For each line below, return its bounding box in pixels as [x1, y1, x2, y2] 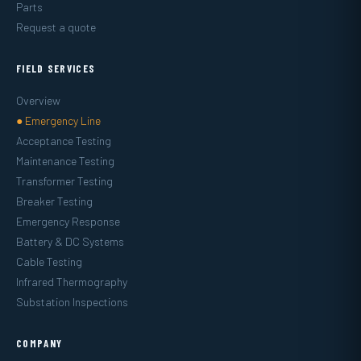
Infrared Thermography [16, 274, 127, 288]
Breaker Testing [16, 193, 93, 208]
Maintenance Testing [16, 153, 114, 168]
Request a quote [16, 19, 96, 34]
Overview [16, 93, 60, 107]
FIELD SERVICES [16, 61, 96, 75]
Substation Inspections [16, 294, 128, 309]
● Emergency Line [16, 113, 101, 127]
